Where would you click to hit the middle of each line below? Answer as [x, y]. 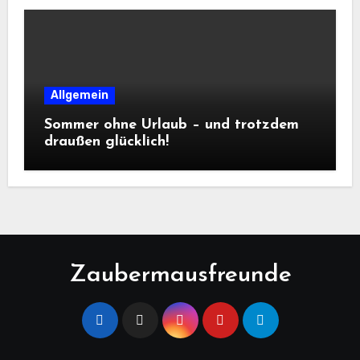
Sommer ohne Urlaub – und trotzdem [171, 125]
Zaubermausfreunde [180, 276]
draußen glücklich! [106, 142]
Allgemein [79, 96]
